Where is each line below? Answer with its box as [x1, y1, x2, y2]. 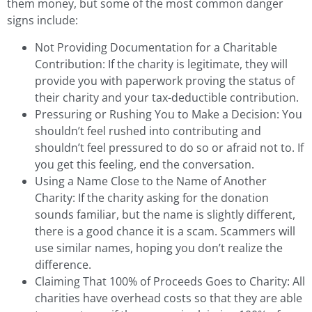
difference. [35, 256, 91, 272]
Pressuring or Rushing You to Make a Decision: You [35, 106, 302, 122]
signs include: [7, 13, 78, 29]
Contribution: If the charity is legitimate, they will [35, 56, 288, 72]
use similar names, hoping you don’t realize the [35, 240, 283, 256]
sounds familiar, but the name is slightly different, [35, 206, 295, 222]
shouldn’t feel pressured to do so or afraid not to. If [35, 139, 304, 155]
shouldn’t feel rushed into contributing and [35, 123, 261, 139]
